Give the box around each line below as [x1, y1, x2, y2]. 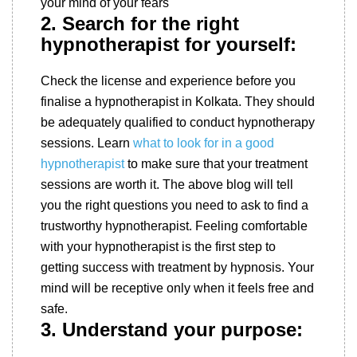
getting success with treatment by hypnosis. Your [41, 261, 314, 274]
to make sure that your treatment [124, 157, 308, 171]
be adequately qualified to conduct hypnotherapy [41, 116, 315, 129]
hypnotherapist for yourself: [41, 33, 296, 55]
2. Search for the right [41, 13, 239, 34]
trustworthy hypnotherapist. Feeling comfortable [41, 219, 308, 233]
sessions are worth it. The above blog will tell [41, 178, 293, 191]
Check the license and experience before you [41, 74, 296, 88]
